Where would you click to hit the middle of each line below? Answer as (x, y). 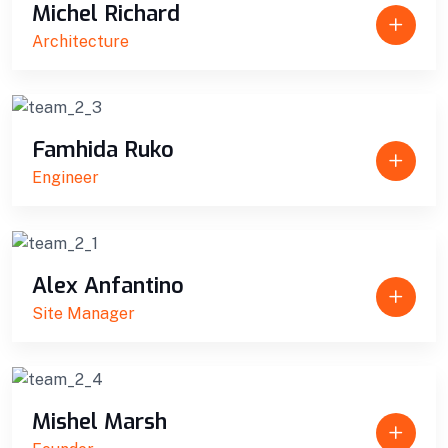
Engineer (65, 177)
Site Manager (83, 313)
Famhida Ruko (103, 149)
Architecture (80, 41)
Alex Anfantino (108, 285)
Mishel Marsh (99, 421)
